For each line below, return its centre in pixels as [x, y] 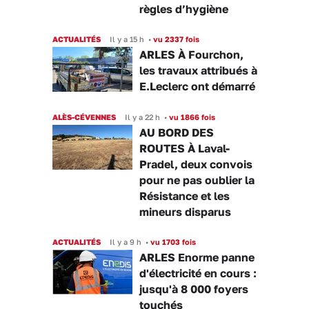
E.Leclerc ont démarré [197, 86]
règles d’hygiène [184, 9]
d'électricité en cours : [198, 273]
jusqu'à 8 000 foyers [194, 289]
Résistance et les [185, 196]
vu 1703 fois [172, 242]
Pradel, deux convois [196, 164]
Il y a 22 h [142, 117]
